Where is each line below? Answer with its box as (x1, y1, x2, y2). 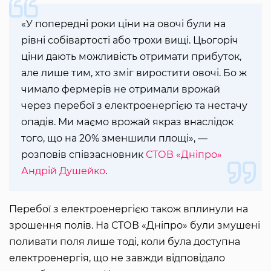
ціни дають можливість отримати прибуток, (21, 50, 241, 62)
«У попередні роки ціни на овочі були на (21, 18, 226, 30)
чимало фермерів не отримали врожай (21, 83, 220, 95)
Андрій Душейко (21, 165, 105, 177)
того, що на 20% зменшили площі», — (21, 132, 207, 144)
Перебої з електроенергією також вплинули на (9, 203, 248, 215)
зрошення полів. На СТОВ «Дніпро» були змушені (9, 219, 260, 231)
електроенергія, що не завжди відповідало (9, 252, 225, 264)
